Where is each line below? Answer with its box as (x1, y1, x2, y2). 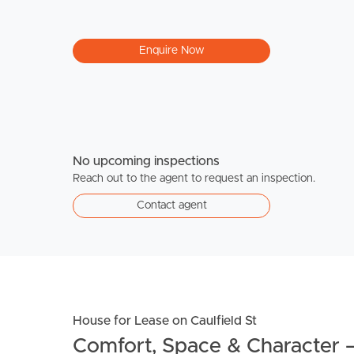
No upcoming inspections (73, 154, 220, 168)
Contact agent (136, 199, 207, 211)
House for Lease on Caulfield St (73, 314, 257, 327)
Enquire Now (138, 44, 205, 56)
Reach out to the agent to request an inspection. (73, 172, 315, 184)
